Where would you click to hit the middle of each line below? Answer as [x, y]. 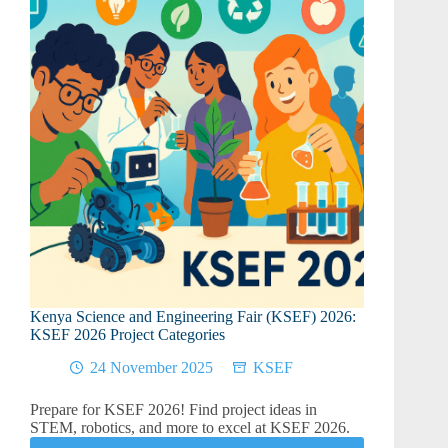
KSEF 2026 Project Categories [127, 335]
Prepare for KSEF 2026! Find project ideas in [173, 410]
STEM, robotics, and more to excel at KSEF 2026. [190, 428]
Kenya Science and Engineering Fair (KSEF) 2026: [193, 317]
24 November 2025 [151, 368]
